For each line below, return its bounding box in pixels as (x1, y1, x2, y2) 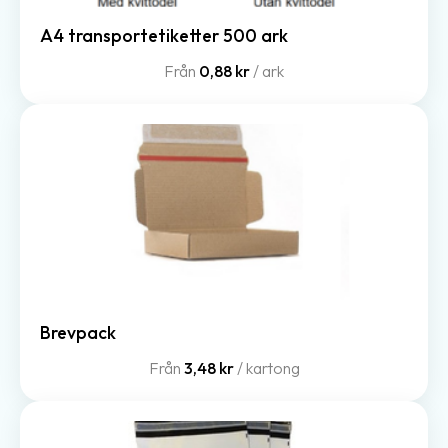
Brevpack (40, 320, 116, 344)
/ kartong (233, 357, 300, 378)
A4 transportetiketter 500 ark (40, 23, 288, 47)
